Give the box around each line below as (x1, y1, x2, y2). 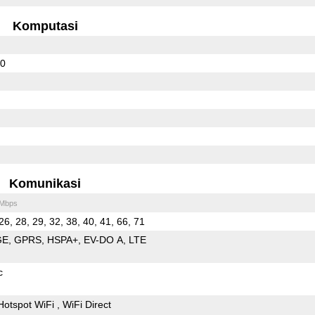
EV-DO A (83, 233, 123, 245)
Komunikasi (9, 176, 82, 191)
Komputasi (12, 18, 78, 33)
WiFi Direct (62, 298, 111, 310)
